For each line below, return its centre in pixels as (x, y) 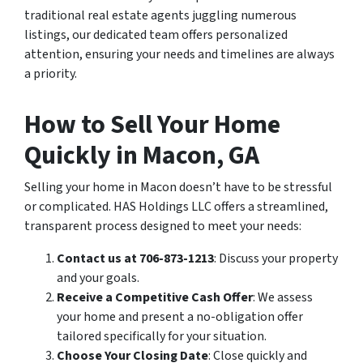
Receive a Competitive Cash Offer (155, 298)
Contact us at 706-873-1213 (135, 259)
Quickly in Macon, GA (142, 156)
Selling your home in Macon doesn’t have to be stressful (178, 188)
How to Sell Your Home (152, 125)
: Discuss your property (276, 259)
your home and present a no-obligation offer (180, 317)
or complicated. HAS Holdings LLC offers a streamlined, (176, 207)
